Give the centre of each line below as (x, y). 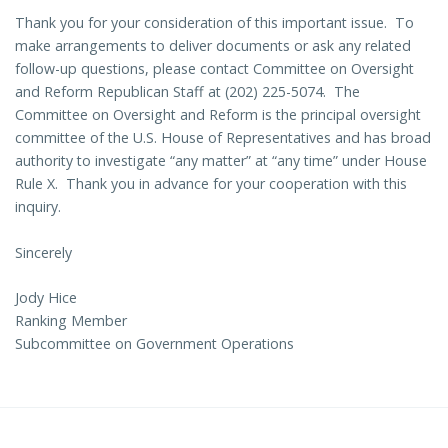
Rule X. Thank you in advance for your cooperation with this (211, 184)
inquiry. (38, 207)
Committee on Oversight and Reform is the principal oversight (218, 115)
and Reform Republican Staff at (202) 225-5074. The (187, 92)
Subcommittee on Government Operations (154, 343)
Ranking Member (71, 320)
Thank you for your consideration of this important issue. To (214, 23)
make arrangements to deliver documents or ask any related (213, 46)
